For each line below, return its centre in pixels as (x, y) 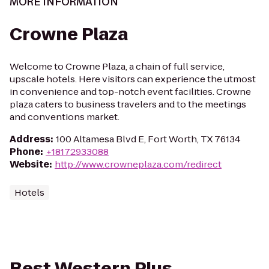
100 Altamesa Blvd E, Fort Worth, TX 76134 (148, 139)
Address (30, 139)
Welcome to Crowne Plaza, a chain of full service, (117, 66)
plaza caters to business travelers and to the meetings (128, 104)
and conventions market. (65, 117)
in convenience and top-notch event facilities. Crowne (130, 92)
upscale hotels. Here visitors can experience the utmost (133, 79)
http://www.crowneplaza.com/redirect (138, 164)
